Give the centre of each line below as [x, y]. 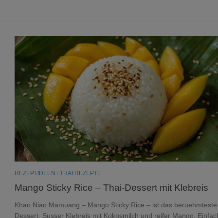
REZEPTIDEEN [35, 173]
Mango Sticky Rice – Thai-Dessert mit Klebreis [111, 187]
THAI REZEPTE [81, 173]
